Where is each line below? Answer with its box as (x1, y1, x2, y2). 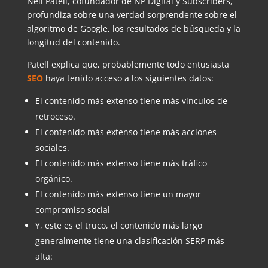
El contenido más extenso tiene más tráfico (35, 157, 207, 169)
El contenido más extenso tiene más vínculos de (35, 95, 227, 106)
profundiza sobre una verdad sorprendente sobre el (26, 8, 237, 20)
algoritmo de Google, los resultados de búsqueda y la (26, 22, 240, 34)
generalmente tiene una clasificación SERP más (35, 234, 224, 246)
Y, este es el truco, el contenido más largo (35, 219, 202, 231)
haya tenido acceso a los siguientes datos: (45, 72, 214, 84)
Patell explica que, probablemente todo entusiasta (26, 58, 229, 70)
